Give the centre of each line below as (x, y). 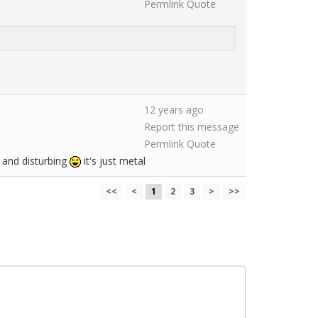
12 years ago (174, 110)
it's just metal (113, 161)
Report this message (192, 127)
